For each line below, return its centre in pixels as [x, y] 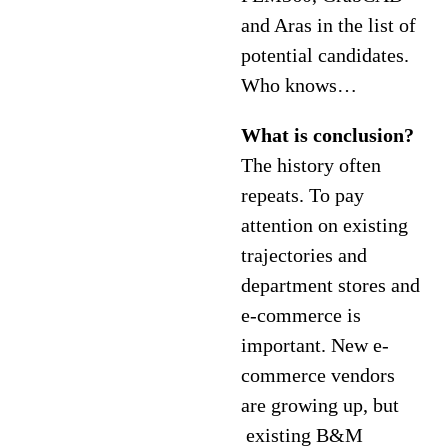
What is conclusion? [328, 135]
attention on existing [325, 225]
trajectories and [304, 255]
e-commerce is [301, 315]
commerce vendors [318, 375]
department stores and [331, 285]
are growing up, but [320, 405]
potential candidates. [325, 55]
